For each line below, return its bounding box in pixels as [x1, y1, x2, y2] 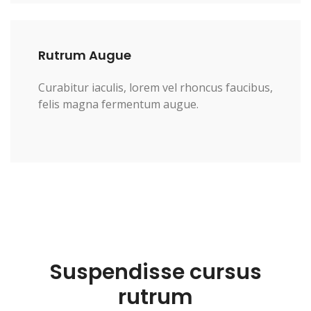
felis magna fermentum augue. [38, 96, 199, 112]
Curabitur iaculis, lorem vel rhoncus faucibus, [38, 80, 273, 95]
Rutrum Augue [38, 47, 131, 64]
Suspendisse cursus [49, 258, 262, 287]
